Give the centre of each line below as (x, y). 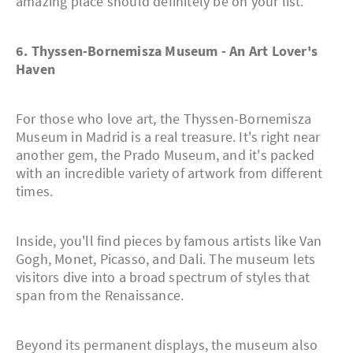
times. (35, 191)
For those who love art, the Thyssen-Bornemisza (164, 119)
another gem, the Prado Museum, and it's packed (165, 155)
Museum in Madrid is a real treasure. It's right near (168, 137)
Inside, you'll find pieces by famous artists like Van (169, 241)
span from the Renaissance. (100, 295)
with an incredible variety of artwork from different (169, 173)
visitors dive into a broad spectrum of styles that (163, 277)
